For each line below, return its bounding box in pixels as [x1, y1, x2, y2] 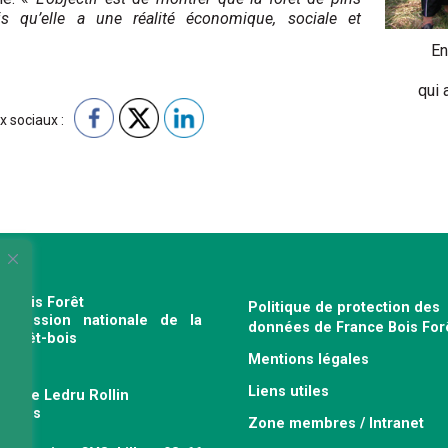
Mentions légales [248, 350, 369, 368]
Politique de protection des [248, 298, 440, 316]
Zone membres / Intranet [248, 414, 424, 432]
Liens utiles [248, 382, 329, 400]
